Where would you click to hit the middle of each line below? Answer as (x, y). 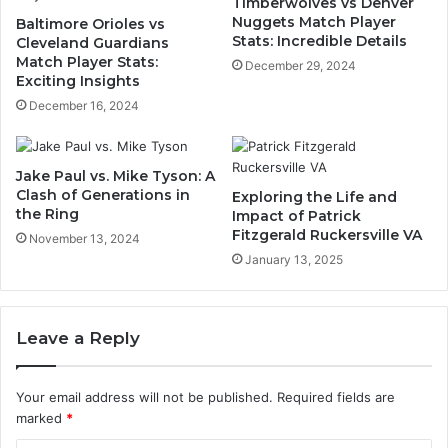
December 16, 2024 (84, 106)
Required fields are (336, 397)
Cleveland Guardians (92, 43)
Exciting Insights (78, 81)
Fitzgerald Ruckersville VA (327, 235)
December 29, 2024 (300, 66)
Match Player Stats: (87, 62)
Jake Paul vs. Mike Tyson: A (115, 176)
